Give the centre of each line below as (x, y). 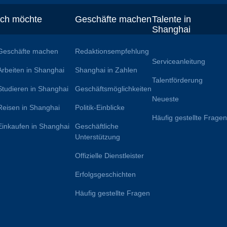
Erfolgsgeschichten (105, 175)
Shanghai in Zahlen (106, 70)
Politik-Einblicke (100, 108)
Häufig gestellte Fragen (112, 193)
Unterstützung (97, 137)
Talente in (172, 20)
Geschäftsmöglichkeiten (113, 89)
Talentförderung (178, 80)
